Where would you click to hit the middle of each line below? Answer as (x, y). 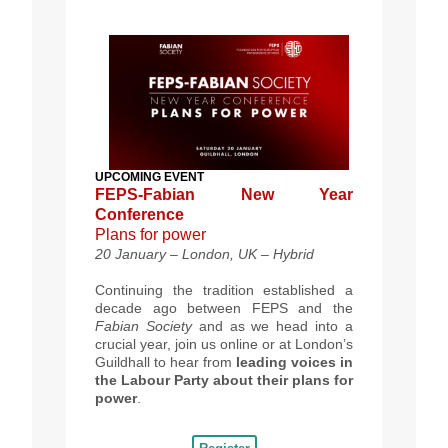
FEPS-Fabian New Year (224, 195)
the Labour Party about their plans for (224, 380)
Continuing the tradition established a (224, 290)
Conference (139, 215)
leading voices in (294, 362)
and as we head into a (272, 326)
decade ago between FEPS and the (224, 308)
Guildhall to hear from (165, 362)
